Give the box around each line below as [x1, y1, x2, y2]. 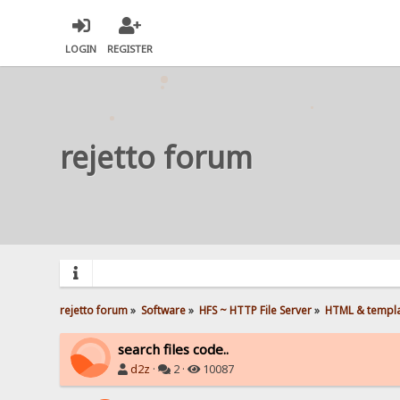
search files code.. [118, 339, 229, 358]
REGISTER [107, 42, 154, 56]
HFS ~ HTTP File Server [199, 302, 312, 317]
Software [141, 302, 187, 317]
